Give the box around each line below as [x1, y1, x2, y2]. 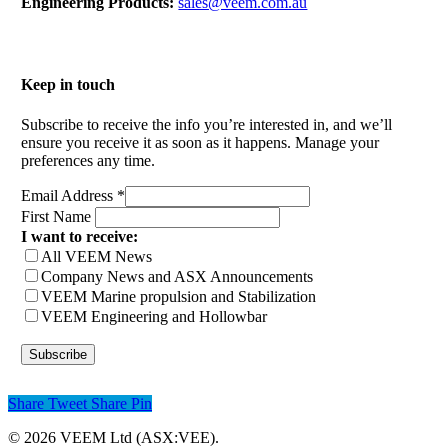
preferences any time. [21, 151, 156, 169]
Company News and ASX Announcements [41, 267, 314, 285]
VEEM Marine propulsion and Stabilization [41, 287, 317, 305]
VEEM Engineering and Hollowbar [41, 307, 268, 325]
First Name [21, 207, 96, 225]
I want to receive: [21, 227, 139, 245]
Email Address [21, 186, 118, 204]
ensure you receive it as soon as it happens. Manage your [21, 133, 380, 151]
